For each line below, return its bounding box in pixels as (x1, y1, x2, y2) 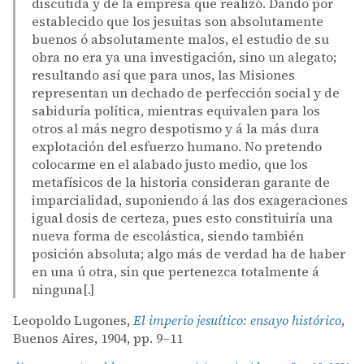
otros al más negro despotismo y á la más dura (32, 119, 319, 137)
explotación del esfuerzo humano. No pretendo (32, 136, 322, 155)
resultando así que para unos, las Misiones (32, 65, 295, 84)
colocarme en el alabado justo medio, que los (32, 154, 308, 173)
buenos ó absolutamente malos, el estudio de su (32, 29, 329, 48)
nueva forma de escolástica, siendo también (32, 226, 304, 245)
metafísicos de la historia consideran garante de (32, 172, 330, 191)
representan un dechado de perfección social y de (32, 83, 340, 102)
